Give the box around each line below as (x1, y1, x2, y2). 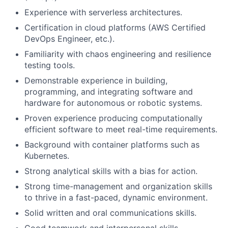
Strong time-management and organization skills (24, 181, 212, 191)
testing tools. (24, 60, 75, 70)
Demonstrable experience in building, (24, 75, 167, 85)
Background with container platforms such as (24, 139, 199, 150)
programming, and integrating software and (24, 87, 193, 97)
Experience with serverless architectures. (24, 7, 182, 17)
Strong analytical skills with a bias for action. (24, 166, 197, 176)
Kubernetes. (24, 151, 69, 161)
